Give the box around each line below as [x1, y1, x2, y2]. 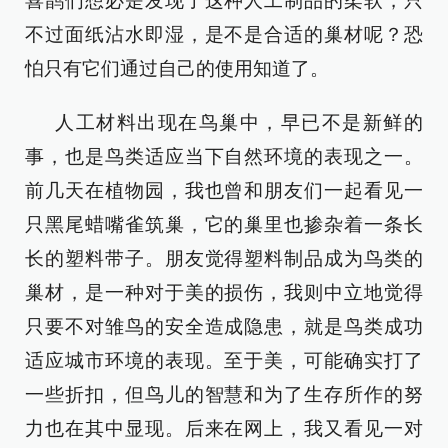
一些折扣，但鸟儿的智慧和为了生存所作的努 [25, 384, 423, 405]
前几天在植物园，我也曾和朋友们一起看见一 [25, 180, 423, 201]
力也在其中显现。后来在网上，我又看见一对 [25, 418, 423, 439]
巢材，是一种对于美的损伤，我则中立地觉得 [25, 282, 423, 303]
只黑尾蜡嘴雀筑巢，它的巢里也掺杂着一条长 [25, 214, 423, 235]
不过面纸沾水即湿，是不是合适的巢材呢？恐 [25, 24, 423, 45]
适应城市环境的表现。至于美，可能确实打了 [25, 350, 423, 371]
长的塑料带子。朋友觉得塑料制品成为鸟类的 [25, 248, 423, 269]
